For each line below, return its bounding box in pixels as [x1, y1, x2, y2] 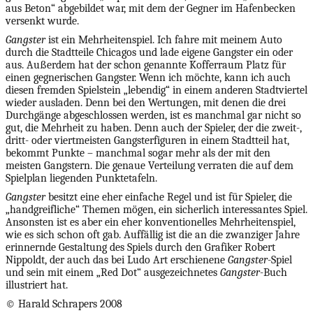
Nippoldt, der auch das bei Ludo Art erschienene [6, 254, 228, 266]
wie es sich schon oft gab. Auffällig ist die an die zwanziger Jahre [6, 228, 300, 241]
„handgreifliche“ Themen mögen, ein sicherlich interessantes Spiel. [6, 203, 307, 216]
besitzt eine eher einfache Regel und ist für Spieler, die [45, 191, 292, 203]
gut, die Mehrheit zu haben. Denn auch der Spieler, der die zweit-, [6, 122, 302, 134]
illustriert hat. [6, 279, 68, 291]
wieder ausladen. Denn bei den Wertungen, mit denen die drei [6, 96, 286, 109]
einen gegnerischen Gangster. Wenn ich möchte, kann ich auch [6, 71, 291, 84]
